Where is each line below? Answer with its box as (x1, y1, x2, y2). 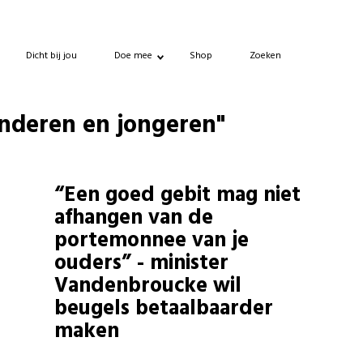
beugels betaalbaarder (54, 293, 274, 326)
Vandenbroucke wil (54, 270, 242, 303)
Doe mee (114, 47, 152, 64)
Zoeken (250, 47, 281, 64)
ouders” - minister (54, 247, 229, 280)
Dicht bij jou (26, 47, 77, 64)
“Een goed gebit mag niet (54, 179, 301, 212)
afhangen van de (54, 202, 214, 235)
